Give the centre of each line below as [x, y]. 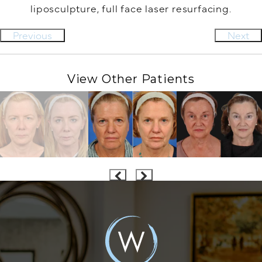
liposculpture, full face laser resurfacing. [131, 8]
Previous [32, 35]
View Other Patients [131, 79]
